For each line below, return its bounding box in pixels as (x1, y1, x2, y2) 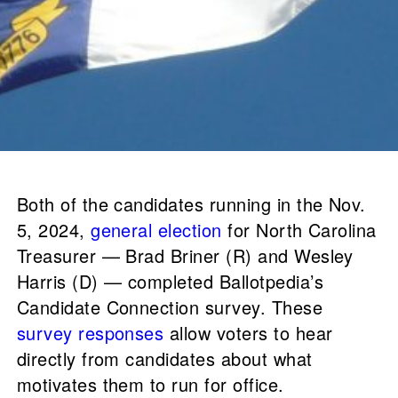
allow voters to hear (163, 320, 333, 346)
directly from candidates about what (16, 346, 313, 372)
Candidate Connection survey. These (16, 294, 323, 321)
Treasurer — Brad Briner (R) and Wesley (16, 243, 354, 269)
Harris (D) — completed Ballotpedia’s (16, 268, 323, 295)
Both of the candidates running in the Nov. (16, 191, 366, 218)
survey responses (16, 320, 164, 346)
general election (91, 217, 222, 243)
